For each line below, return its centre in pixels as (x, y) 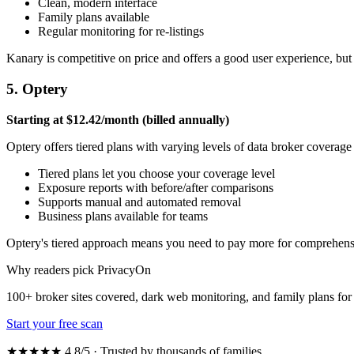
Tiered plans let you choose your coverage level (156, 173)
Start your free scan (55, 323)
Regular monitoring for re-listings (121, 32)
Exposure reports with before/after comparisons (156, 187)
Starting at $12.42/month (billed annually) (118, 119)
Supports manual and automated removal (139, 201)
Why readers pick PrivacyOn (79, 269)
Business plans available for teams (123, 216)
